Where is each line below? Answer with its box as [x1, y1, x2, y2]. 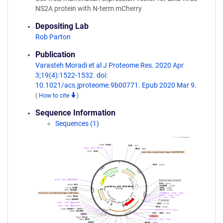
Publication [35, 50, 75, 59]
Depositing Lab [35, 21, 89, 31]
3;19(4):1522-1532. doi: [35, 71, 108, 79]
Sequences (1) [55, 119, 99, 127]
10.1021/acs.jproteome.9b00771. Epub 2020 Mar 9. [35, 81, 197, 89]
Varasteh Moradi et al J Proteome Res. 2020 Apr [35, 61, 184, 69]
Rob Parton [35, 33, 71, 41]
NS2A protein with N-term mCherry [35, 4, 142, 12]
